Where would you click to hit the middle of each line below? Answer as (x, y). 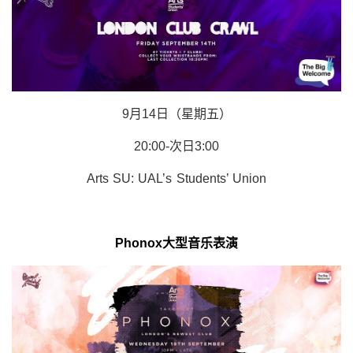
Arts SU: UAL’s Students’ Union (176, 178)
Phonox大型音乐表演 (176, 243)
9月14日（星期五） (176, 113)
